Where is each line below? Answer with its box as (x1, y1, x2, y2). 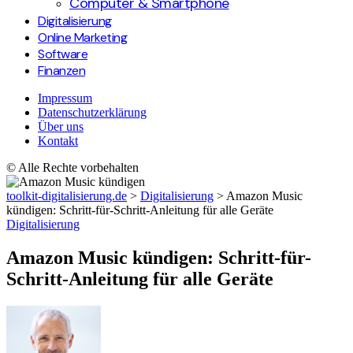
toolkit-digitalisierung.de (6, 189, 127, 203)
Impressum (38, 91, 92, 105)
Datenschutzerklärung (38, 106, 147, 119)
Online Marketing (38, 29, 127, 46)
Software (38, 46, 87, 62)
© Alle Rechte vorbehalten (6, 161, 139, 174)
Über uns (38, 120, 84, 133)
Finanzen (38, 62, 85, 79)
